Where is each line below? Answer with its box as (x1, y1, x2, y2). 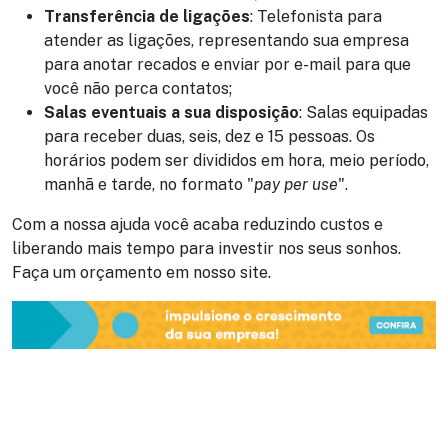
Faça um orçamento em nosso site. (12, 263, 271, 283)
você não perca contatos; (44, 79, 232, 99)
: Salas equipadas (299, 103, 428, 123)
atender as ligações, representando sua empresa (44, 31, 409, 51)
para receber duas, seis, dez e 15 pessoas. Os (44, 127, 375, 147)
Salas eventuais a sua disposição (44, 103, 299, 123)
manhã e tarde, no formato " (44, 175, 254, 195)
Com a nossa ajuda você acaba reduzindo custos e (12, 215, 383, 235)
